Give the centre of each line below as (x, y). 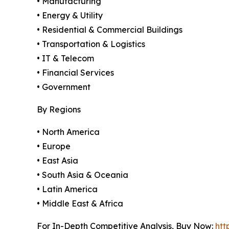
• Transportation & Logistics (91, 44)
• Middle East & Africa (80, 203)
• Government (64, 87)
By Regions (59, 109)
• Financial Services (75, 72)
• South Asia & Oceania (83, 175)
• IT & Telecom (65, 58)
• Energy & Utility (70, 15)
